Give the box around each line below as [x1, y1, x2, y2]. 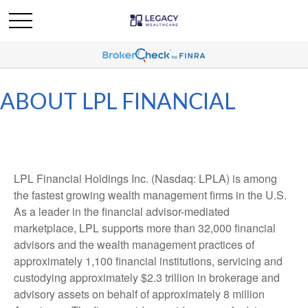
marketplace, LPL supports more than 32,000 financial [14, 220, 276, 236]
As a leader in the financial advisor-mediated [14, 203, 230, 219]
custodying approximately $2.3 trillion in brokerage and [14, 269, 280, 285]
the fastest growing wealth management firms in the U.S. [14, 187, 287, 203]
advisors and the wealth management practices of [14, 236, 254, 252]
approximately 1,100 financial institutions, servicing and [14, 253, 283, 269]
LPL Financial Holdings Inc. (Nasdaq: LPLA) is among [14, 170, 277, 186]
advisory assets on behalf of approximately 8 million [14, 286, 265, 302]
